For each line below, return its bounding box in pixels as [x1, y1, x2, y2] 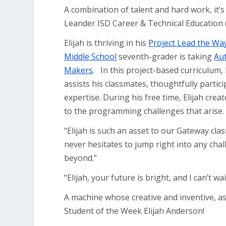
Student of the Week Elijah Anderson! [64, 205, 205, 216]
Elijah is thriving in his [64, 37, 149, 48]
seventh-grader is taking [117, 51, 214, 62]
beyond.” [64, 152, 97, 163]
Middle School [64, 51, 117, 62]
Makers [64, 65, 93, 76]
